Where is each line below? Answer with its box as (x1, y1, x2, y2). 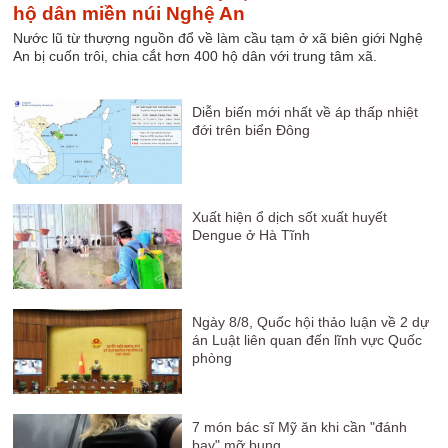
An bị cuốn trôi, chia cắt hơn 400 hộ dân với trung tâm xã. (13, 48, 378, 64)
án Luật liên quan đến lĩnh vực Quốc (191, 332, 422, 348)
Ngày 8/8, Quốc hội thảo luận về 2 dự (191, 314, 429, 330)
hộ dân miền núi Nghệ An (13, 3, 246, 24)
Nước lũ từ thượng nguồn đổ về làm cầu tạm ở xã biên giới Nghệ (13, 30, 424, 46)
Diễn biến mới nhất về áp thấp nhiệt (191, 104, 418, 120)
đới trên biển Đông (191, 122, 310, 138)
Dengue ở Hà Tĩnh (191, 227, 310, 243)
